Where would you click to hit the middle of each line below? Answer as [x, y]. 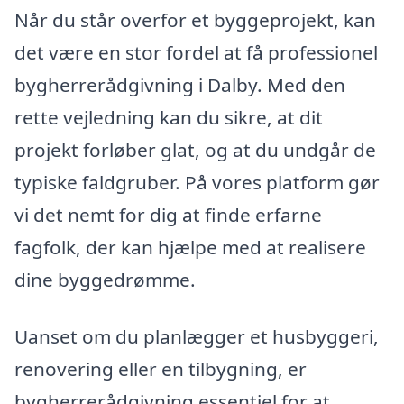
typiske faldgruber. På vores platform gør [197, 182]
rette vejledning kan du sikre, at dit [169, 117]
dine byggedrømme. [105, 279]
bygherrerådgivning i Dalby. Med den [180, 84]
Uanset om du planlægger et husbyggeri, [197, 337]
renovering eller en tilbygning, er [161, 369]
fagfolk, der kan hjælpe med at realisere [190, 247]
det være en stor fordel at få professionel [196, 52]
